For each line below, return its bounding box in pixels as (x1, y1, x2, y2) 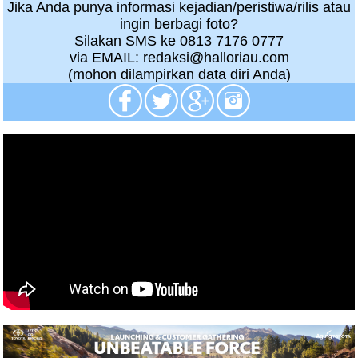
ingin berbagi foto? (120, 16, 238, 32)
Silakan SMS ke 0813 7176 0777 (74, 33, 284, 49)
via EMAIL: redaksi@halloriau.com (69, 50, 289, 66)
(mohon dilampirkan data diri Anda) (67, 66, 291, 82)
